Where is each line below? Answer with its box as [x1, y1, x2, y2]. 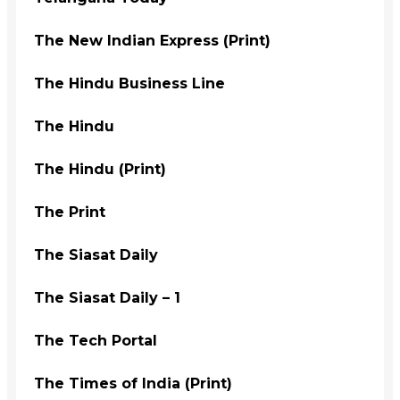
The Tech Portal [34, 331, 157, 349]
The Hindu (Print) [34, 160, 166, 178]
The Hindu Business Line [34, 74, 225, 92]
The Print [34, 203, 105, 221]
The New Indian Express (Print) [34, 31, 271, 49]
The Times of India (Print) [34, 374, 232, 392]
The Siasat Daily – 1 [34, 288, 180, 306]
